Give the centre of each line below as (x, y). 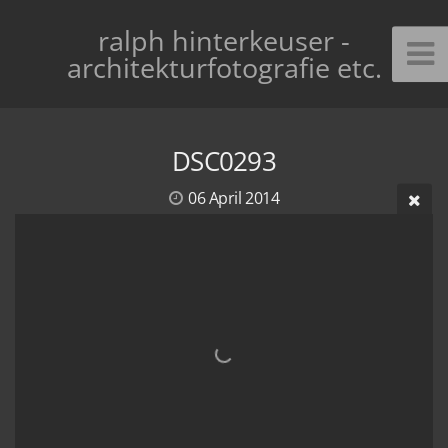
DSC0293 (224, 161)
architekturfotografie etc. (224, 68)
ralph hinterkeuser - (224, 41)
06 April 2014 (233, 198)
